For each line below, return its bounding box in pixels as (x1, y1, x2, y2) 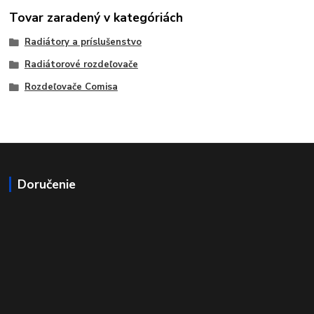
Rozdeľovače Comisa (24, 80, 118, 93)
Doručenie (17, 175, 76, 193)
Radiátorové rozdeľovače (24, 58, 138, 71)
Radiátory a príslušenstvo (24, 36, 142, 49)
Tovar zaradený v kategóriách (9, 9, 184, 27)
